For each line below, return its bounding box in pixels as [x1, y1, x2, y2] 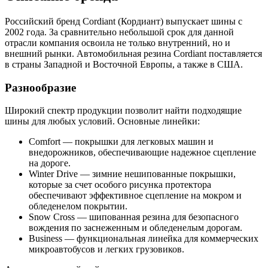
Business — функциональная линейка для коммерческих [29, 233, 258, 244]
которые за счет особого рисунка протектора [29, 179, 211, 190]
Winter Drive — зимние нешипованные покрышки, [29, 169, 236, 179]
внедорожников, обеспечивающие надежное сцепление [29, 147, 256, 158]
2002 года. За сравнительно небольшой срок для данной [5, 27, 234, 38]
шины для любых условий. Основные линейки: [5, 116, 200, 127]
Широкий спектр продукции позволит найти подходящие [5, 105, 242, 116]
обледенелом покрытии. [29, 201, 127, 212]
